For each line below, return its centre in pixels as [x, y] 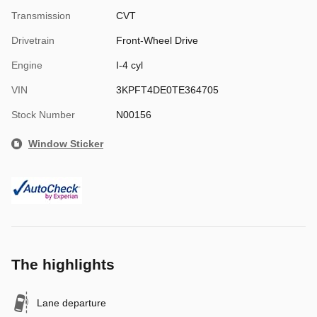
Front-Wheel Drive [157, 41]
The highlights [63, 265]
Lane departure [71, 303]
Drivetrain [33, 41]
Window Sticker [66, 144]
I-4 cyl [129, 65]
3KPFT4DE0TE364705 [167, 90]
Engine [27, 65]
